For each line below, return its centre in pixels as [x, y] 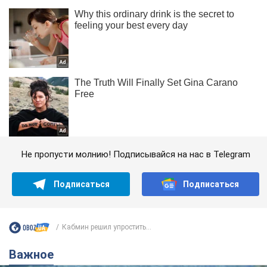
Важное [35, 254]
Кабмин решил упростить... [107, 227]
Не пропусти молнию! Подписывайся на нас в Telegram [136, 154]
